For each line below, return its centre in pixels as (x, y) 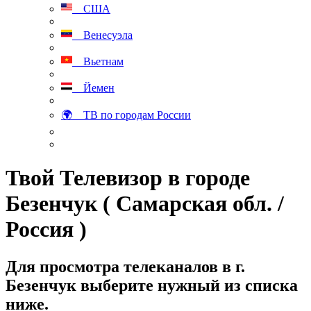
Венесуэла (102, 35)
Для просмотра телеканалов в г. (125, 266)
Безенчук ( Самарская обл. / (145, 204)
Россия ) (46, 229)
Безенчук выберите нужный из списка (152, 285)
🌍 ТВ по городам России (126, 115)
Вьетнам (98, 61)
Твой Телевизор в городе (128, 178)
